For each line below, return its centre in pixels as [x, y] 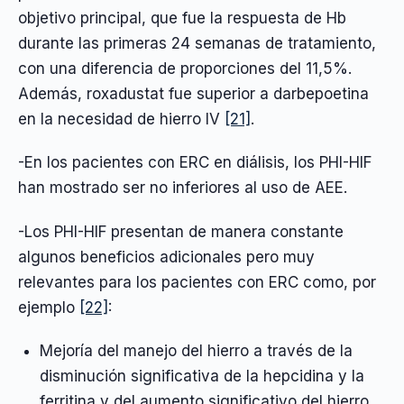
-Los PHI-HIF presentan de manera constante [181, 231]
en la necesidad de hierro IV [121, 119]
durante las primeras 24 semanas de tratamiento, [197, 43]
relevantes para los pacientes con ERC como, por [197, 282]
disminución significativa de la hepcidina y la [202, 376]
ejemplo [49, 307]
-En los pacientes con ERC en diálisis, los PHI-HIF [195, 163]
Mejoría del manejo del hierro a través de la [196, 350]
